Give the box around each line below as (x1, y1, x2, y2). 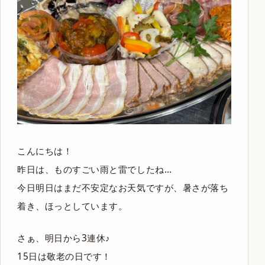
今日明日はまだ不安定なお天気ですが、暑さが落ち (17, 181, 229, 194)
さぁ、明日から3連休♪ (17, 232, 111, 245)
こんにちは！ (17, 144, 73, 157)
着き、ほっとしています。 (17, 199, 128, 212)
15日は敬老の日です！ (17, 250, 111, 263)
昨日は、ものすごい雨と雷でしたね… (17, 163, 172, 176)
